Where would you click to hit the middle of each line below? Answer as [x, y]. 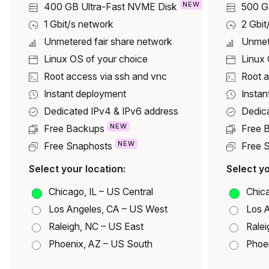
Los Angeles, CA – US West [108, 209]
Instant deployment [85, 94]
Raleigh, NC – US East [96, 226]
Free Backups [74, 129]
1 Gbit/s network [79, 25]
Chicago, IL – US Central [101, 192]
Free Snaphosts [78, 147]
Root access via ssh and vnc [105, 77]
